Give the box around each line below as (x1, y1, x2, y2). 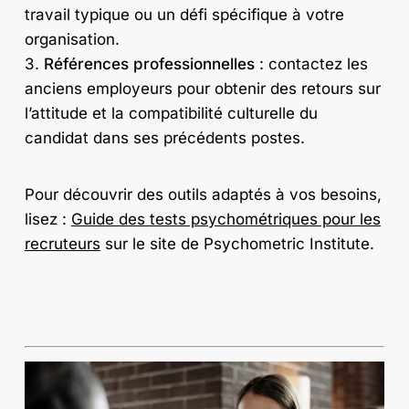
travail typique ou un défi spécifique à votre (24, 5, 344, 24)
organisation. (24, 29, 120, 48)
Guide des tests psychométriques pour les (70, 210, 381, 229)
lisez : (24, 210, 71, 229)
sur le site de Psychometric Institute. (100, 235, 374, 254)
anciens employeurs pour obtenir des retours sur (24, 79, 381, 98)
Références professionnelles (43, 54, 255, 73)
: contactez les (254, 54, 368, 73)
